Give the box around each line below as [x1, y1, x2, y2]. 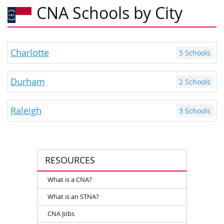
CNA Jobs [47, 208, 74, 218]
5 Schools [179, 47, 210, 57]
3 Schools [179, 105, 210, 115]
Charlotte [10, 46, 49, 58]
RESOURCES [45, 153, 95, 166]
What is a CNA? [47, 174, 92, 184]
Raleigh [10, 104, 41, 116]
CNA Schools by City [36, 2, 182, 24]
